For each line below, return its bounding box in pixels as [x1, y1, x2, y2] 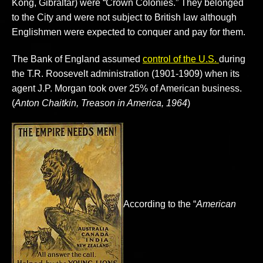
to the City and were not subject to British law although [12, 12, 237, 23]
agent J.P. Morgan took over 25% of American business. [12, 83, 242, 94]
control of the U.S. [143, 54, 219, 65]
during [219, 54, 245, 65]
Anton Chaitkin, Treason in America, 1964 [15, 98, 187, 109]
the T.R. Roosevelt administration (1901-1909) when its [12, 69, 240, 79]
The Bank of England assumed [12, 54, 143, 65]
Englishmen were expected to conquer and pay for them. [12, 27, 245, 38]
